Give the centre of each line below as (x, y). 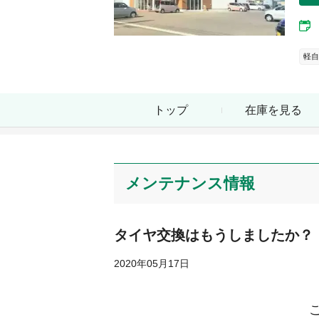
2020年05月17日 (152, 264)
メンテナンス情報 (190, 184)
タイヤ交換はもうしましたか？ (214, 235)
